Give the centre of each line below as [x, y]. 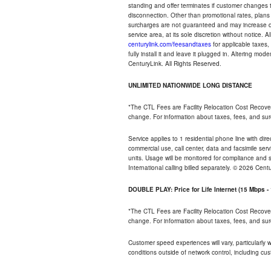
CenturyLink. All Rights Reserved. [175, 64]
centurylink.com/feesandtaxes [170, 44]
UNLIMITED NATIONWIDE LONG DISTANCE [190, 85]
